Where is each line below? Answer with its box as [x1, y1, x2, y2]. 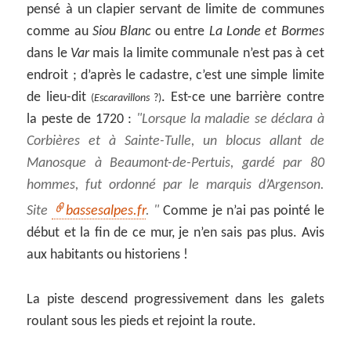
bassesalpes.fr [66, 204, 147, 219]
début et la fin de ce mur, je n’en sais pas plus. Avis [27, 226, 324, 241]
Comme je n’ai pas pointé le [159, 204, 324, 219]
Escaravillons [94, 92, 150, 105]
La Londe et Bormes [208, 24, 324, 40]
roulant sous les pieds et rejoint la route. [27, 314, 257, 330]
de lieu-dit [27, 90, 92, 106]
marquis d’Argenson [205, 178, 320, 194]
